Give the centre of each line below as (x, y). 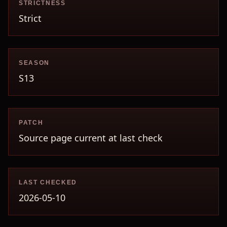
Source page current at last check (91, 138)
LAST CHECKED (48, 182)
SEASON (34, 63)
